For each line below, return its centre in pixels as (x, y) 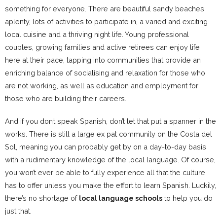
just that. (18, 211)
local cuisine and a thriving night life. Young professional (97, 34)
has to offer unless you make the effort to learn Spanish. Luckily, (110, 185)
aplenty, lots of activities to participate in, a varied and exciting (106, 21)
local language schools (121, 198)
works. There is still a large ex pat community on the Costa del (109, 134)
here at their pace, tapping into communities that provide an (103, 60)
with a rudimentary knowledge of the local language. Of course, (110, 159)
